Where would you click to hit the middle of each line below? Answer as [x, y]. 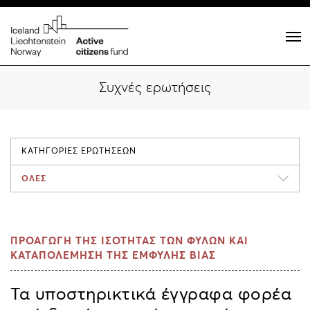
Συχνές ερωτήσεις [155, 88]
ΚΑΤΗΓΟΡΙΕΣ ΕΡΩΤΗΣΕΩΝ [79, 152]
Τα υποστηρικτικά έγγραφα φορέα [151, 294]
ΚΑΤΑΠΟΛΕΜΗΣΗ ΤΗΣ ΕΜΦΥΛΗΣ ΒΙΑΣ [113, 256]
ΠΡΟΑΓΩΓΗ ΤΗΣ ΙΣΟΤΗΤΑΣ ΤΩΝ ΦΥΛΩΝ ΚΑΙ [129, 241]
